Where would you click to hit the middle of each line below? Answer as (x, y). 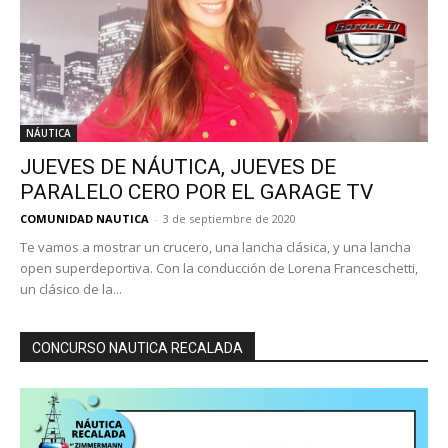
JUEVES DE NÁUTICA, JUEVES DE (178, 166)
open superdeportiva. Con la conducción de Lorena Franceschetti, (219, 267)
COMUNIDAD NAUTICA (84, 218)
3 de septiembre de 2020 (229, 218)
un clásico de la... (71, 288)
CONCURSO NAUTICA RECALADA (137, 347)
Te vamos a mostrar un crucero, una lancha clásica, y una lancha (215, 246)
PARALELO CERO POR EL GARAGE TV (196, 191)
